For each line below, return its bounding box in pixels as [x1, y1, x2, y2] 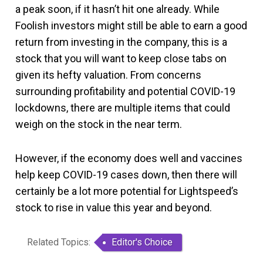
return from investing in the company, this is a [15, 36, 227, 48]
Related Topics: [27, 237, 90, 248]
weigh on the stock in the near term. [15, 118, 182, 130]
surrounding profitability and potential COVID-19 [15, 85, 235, 97]
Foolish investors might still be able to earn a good [15, 19, 247, 32]
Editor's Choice [112, 237, 173, 248]
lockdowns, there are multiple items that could [15, 102, 230, 114]
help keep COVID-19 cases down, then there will [15, 168, 237, 181]
